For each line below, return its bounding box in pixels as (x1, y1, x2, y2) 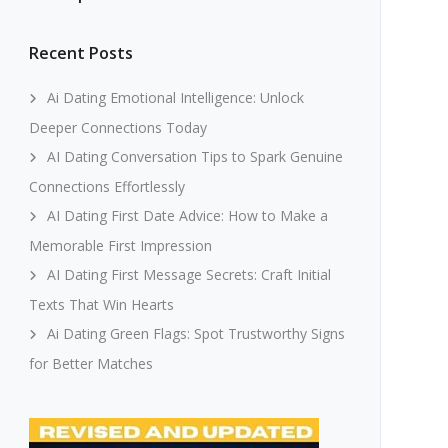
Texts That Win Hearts (28, 295, 174, 314)
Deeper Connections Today (28, 118, 207, 137)
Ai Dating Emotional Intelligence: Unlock (46, 88, 304, 107)
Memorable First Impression (28, 236, 212, 255)
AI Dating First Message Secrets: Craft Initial (46, 265, 331, 284)
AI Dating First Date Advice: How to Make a (46, 206, 328, 225)
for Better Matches (28, 354, 153, 373)
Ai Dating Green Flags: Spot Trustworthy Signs (46, 324, 345, 343)
